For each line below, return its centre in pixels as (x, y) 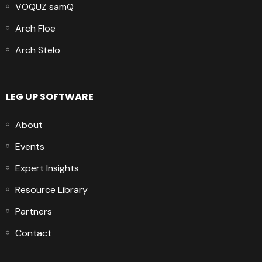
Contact (33, 233)
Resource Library (51, 189)
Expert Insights (47, 168)
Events (30, 146)
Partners (34, 211)
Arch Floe (35, 28)
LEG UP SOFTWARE (50, 96)
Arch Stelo (38, 50)
